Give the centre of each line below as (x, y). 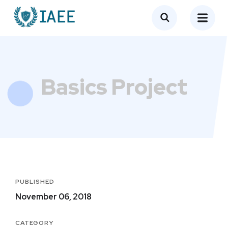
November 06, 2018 (53, 197)
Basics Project (114, 87)
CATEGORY (34, 223)
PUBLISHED (35, 182)
